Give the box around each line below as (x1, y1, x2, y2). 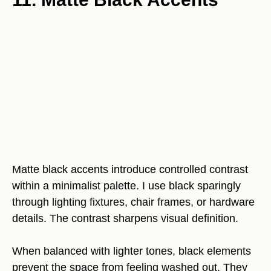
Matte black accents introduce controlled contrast (12, 163, 248, 175)
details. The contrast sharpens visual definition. (12, 212, 238, 224)
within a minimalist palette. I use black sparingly (12, 180, 241, 192)
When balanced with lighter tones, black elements (12, 245, 251, 257)
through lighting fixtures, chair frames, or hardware (12, 196, 255, 208)
